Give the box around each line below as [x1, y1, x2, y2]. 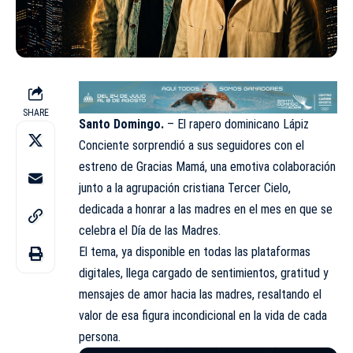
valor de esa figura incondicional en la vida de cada [79, 307, 327, 323]
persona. [79, 329, 121, 344]
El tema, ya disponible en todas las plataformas [79, 243, 310, 259]
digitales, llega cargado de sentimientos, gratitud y [79, 265, 329, 281]
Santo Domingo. [79, 116, 167, 132]
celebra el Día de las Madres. [79, 222, 221, 238]
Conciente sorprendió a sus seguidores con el [79, 137, 304, 153]
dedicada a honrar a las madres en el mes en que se [79, 201, 333, 217]
